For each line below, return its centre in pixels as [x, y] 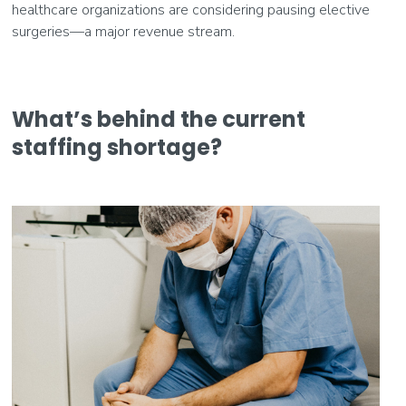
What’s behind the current [159, 120]
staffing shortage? [117, 148]
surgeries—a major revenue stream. [124, 32]
